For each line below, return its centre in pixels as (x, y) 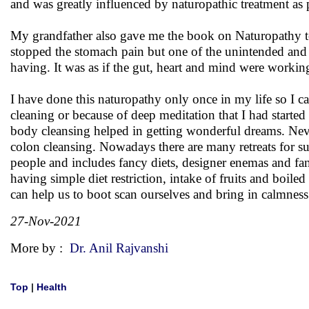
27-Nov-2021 (46, 221)
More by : (40, 248)
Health (52, 287)
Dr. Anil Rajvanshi (119, 248)
